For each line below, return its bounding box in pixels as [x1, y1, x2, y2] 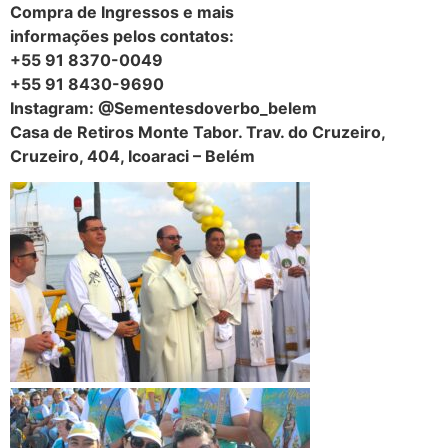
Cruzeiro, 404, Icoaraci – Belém [10, 145, 255, 166]
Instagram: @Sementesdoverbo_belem [10, 97, 317, 118]
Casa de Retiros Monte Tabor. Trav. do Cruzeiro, [10, 121, 385, 142]
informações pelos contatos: [10, 25, 234, 46]
